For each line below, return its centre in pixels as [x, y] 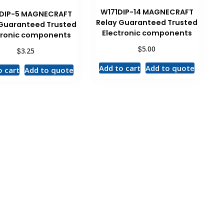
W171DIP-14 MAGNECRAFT [147, 12]
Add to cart [120, 68]
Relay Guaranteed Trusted [147, 22]
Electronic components [147, 33]
